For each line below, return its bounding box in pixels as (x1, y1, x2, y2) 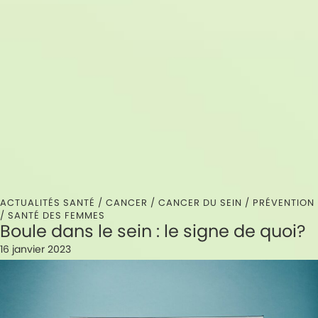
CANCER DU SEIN (158, 196, 242, 210)
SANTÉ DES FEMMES (8, 209, 105, 223)
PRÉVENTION (253, 196, 314, 210)
